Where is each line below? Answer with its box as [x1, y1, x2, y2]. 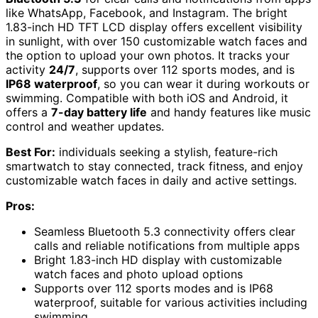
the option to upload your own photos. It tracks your [6, 48, 290, 63]
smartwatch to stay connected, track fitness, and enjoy [6, 159, 303, 174]
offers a [6, 105, 51, 120]
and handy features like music [147, 105, 311, 120]
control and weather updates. [6, 119, 164, 134]
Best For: [6, 145, 55, 160]
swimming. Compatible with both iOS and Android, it [6, 91, 288, 106]
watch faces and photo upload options [34, 267, 243, 282]
